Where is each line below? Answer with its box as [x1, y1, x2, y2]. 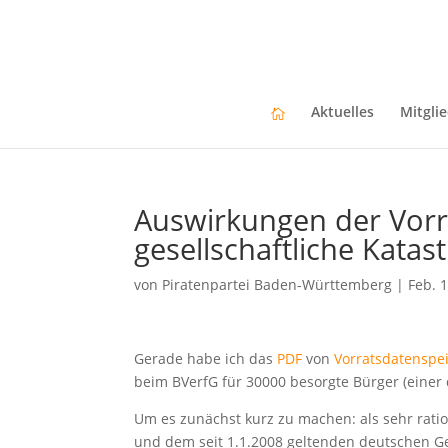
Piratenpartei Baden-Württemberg [162, 275, 393, 294]
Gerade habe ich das [134, 349, 278, 368]
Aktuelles [311, 102, 374, 121]
